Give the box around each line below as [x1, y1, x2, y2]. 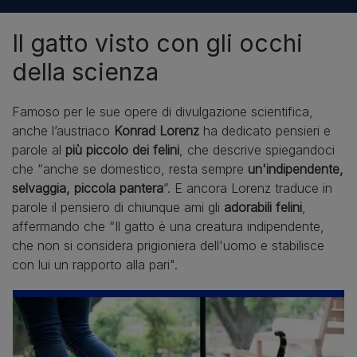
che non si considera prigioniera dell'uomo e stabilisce [12, 237, 324, 253]
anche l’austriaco [12, 122, 114, 139]
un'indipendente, [248, 160, 343, 177]
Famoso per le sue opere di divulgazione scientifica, [12, 103, 313, 120]
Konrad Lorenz [114, 122, 203, 139]
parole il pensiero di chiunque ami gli [12, 198, 224, 215]
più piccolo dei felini [65, 141, 179, 158]
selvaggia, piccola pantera [12, 179, 163, 196]
